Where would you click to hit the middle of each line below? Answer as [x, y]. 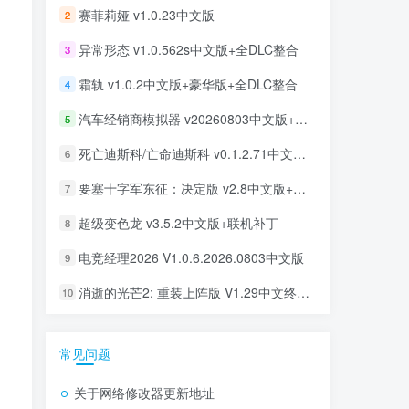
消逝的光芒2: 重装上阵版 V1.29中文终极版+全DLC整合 [188, 293]
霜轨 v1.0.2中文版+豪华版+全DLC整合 [188, 84]
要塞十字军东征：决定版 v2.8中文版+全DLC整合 [186, 189]
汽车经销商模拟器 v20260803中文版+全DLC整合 [187, 119]
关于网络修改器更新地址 [144, 393]
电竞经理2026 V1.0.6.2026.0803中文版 [191, 258]
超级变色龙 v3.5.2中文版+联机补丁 [178, 223]
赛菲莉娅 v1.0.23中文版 [147, 15]
